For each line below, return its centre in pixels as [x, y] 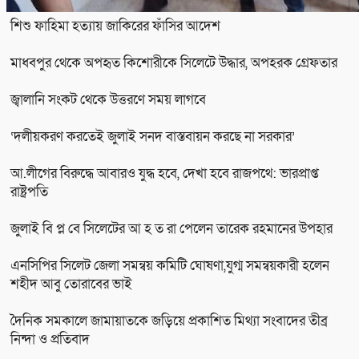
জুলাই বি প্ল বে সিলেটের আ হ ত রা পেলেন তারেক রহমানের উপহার [171, 228]
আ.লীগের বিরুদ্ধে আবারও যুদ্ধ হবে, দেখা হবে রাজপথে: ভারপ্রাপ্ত [165, 173]
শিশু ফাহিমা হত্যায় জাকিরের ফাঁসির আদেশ [115, 26]
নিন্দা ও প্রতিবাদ [50, 339]
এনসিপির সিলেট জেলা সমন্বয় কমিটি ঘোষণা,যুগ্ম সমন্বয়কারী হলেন [170, 265]
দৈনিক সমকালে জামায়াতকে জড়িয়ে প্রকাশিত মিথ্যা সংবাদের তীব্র [169, 321]
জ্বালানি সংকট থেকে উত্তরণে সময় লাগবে [108, 99]
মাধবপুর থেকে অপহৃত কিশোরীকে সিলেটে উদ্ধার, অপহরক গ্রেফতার [174, 63]
